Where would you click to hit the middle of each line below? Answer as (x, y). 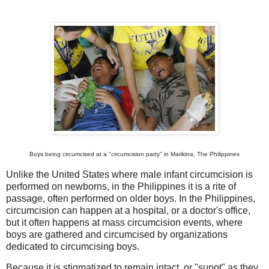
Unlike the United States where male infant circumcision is (129, 174)
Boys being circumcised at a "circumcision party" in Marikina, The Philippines (134, 154)
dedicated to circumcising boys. (73, 246)
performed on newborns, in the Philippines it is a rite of (121, 186)
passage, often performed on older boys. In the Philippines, (131, 198)
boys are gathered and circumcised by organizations (117, 234)
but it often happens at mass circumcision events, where (124, 222)
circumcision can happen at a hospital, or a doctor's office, (128, 210)
